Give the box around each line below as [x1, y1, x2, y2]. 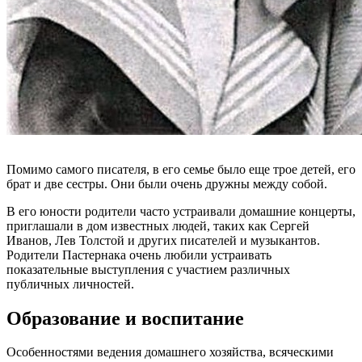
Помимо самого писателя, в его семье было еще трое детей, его [6, 162, 356, 176]
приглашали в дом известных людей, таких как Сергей [6, 218, 309, 233]
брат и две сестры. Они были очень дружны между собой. [6, 176, 327, 191]
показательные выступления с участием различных [6, 262, 290, 276]
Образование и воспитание [6, 307, 244, 329]
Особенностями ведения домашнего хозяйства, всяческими [6, 345, 334, 360]
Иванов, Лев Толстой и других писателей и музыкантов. [6, 233, 320, 247]
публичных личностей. [6, 276, 137, 291]
